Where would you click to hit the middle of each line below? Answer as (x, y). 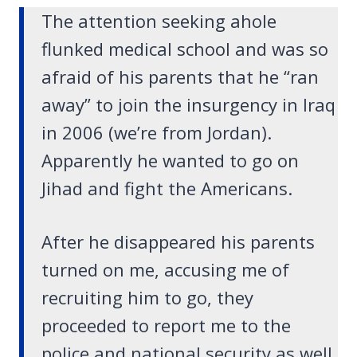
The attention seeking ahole (159, 21)
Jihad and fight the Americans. (167, 188)
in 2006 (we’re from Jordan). (157, 133)
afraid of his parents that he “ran (180, 77)
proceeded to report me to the (166, 326)
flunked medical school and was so (185, 49)
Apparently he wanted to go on (170, 161)
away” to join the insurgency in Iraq (188, 105)
